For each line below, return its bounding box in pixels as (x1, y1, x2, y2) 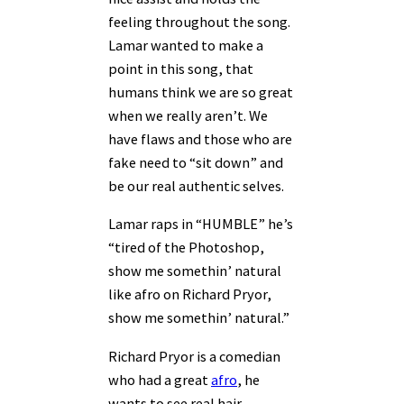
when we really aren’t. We (108, 106, 268, 125)
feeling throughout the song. (108, 13, 290, 32)
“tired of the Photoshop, (108, 238, 264, 257)
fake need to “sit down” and (108, 153, 283, 172)
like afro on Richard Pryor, (108, 285, 271, 304)
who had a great (108, 370, 211, 389)
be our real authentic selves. (108, 177, 287, 196)
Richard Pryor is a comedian (108, 346, 280, 365)
